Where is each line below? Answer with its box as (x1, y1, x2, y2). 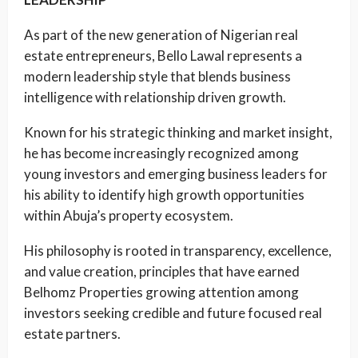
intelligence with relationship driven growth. (24, 89, 286, 105)
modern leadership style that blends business (24, 68, 291, 85)
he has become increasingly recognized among (24, 145, 299, 161)
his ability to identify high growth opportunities (24, 186, 304, 203)
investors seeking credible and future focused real (24, 304, 322, 321)
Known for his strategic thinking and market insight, (24, 124, 332, 141)
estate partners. (24, 325, 121, 342)
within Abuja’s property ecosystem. (24, 207, 233, 224)
